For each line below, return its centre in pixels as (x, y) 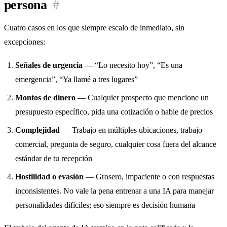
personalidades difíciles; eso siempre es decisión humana (105, 205)
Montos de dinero (46, 97)
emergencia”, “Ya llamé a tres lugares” (77, 79)
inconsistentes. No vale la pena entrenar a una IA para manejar (115, 191)
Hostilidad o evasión (50, 176)
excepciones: (25, 42)
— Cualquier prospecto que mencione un (142, 97)
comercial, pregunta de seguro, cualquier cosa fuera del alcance (116, 144)
